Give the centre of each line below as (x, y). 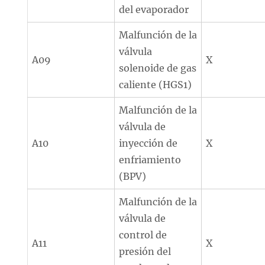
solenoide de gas (158, 68)
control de (143, 235)
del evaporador (154, 9)
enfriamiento (150, 160)
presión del (145, 251)
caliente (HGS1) (156, 85)
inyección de (148, 143)
